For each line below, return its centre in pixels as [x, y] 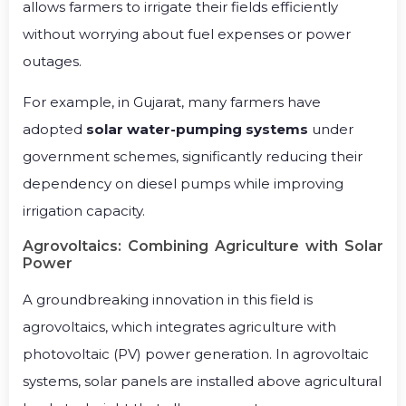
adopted [54, 129]
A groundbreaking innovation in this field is [168, 299]
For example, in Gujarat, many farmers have [172, 101]
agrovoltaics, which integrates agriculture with [179, 326]
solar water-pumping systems [197, 129]
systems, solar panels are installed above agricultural [202, 381]
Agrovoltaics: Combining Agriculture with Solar [203, 246]
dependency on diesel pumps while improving [183, 183]
